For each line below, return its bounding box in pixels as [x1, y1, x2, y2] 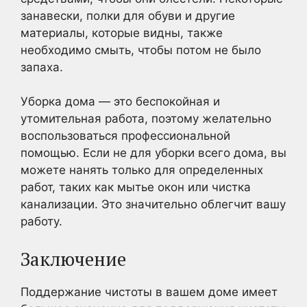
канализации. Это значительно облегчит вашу [21, 197, 286, 211]
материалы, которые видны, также [21, 25, 223, 40]
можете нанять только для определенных [21, 163, 263, 177]
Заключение [21, 246, 126, 271]
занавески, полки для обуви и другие [21, 8, 235, 23]
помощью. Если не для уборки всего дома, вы [21, 146, 286, 160]
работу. [21, 214, 62, 228]
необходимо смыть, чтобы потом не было [21, 42, 261, 57]
